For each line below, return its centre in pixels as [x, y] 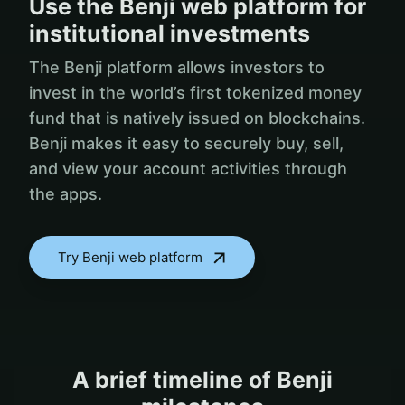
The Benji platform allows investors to [177, 67]
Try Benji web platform [130, 257]
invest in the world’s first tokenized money [195, 92]
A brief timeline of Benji [202, 379]
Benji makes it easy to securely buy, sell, [186, 143]
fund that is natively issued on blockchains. [197, 118]
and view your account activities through [188, 168]
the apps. [66, 193]
